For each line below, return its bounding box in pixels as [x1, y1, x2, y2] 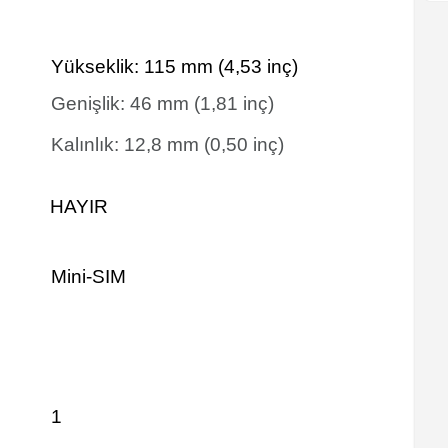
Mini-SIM [51, 266, 126, 287]
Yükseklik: [51, 56, 144, 77]
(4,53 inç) [218, 56, 298, 77]
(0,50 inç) [204, 134, 284, 155]
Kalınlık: [51, 134, 124, 155]
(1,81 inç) [194, 93, 274, 114]
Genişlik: [51, 93, 130, 114]
